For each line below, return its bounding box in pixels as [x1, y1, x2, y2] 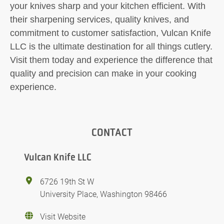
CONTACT [91, 125, 132, 139]
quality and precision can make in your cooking [10, 68, 196, 78]
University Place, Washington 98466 [40, 188, 167, 199]
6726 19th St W [40, 176, 94, 186]
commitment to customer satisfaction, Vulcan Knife [10, 28, 211, 38]
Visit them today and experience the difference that [10, 55, 212, 65]
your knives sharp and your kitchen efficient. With [10, 1, 205, 11]
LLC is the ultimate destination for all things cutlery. [10, 41, 212, 51]
